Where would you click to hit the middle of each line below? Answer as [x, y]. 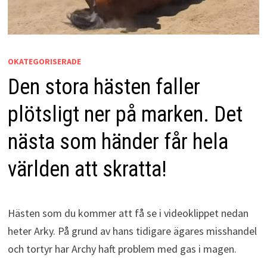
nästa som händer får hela [118, 142]
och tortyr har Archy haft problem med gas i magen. [122, 249]
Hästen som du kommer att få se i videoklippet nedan [128, 213]
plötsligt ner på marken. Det [125, 115]
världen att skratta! [87, 170]
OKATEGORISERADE [44, 62]
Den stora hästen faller [104, 87]
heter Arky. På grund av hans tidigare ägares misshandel [132, 231]
